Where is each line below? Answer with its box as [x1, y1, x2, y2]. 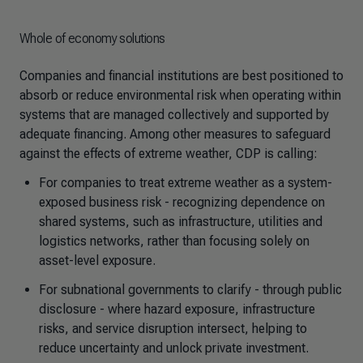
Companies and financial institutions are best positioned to [19, 68, 344, 83]
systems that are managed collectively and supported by [19, 107, 329, 122]
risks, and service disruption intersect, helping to [39, 321, 307, 336]
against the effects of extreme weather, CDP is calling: [19, 146, 318, 161]
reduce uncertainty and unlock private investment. [39, 340, 309, 356]
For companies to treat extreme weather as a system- [39, 175, 332, 190]
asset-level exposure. [39, 253, 156, 268]
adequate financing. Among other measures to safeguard [19, 126, 331, 142]
